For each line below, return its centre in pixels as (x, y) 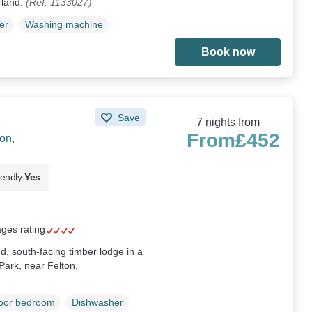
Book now (228, 52)
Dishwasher (97, 303)
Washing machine (64, 25)
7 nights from (228, 122)
